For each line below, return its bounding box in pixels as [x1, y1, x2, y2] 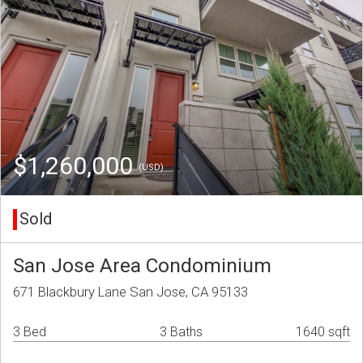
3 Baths [160, 324, 203, 340]
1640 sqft [296, 324, 350, 340]
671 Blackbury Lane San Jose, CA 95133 [13, 284, 248, 301]
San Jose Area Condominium [13, 254, 271, 278]
